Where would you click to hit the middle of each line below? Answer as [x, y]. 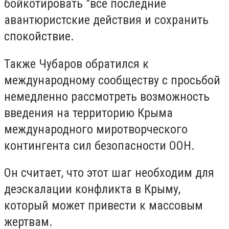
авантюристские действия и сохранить [106, 20]
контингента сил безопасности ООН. [99, 145]
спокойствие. [39, 37]
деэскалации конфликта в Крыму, [92, 189]
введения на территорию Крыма [88, 113]
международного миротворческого [96, 129]
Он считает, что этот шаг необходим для [109, 173]
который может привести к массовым [104, 206]
